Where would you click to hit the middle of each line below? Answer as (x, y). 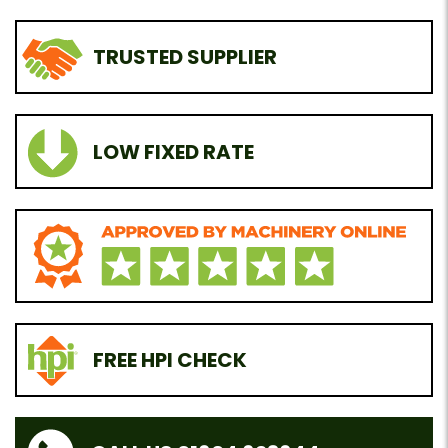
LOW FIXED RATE (173, 151)
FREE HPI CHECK (169, 360)
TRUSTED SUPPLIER (184, 57)
